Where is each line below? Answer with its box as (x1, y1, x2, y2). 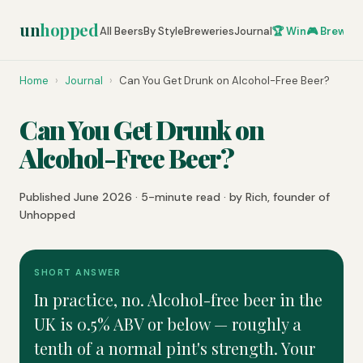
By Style (143, 23, 184, 38)
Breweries (184, 23, 234, 38)
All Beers (100, 23, 143, 38)
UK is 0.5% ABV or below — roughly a (34, 313, 301, 335)
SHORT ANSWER (34, 267, 121, 278)
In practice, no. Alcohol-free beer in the (34, 288, 322, 310)
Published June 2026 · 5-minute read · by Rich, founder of (19, 190, 330, 204)
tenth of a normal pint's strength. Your (34, 337, 315, 359)
